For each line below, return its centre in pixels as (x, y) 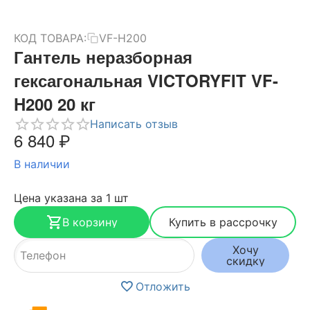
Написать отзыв (134, 124)
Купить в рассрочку (223, 222)
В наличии (42, 164)
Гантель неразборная (103, 57)
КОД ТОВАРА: (50, 38)
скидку (245, 261)
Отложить (163, 286)
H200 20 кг (55, 104)
